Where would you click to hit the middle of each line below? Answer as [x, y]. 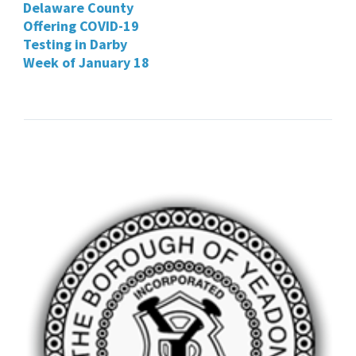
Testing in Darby [75, 44]
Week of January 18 [86, 62]
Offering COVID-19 [81, 25]
